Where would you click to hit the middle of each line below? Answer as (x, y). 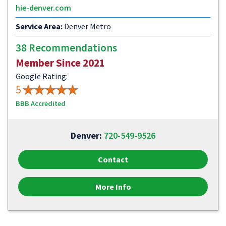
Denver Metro (87, 26)
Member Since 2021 (60, 63)
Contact (113, 159)
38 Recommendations (66, 48)
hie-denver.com (43, 8)
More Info (113, 187)
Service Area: (39, 26)
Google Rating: (42, 76)
